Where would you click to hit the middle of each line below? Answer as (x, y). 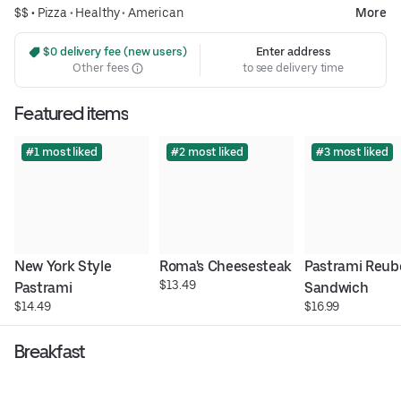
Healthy (98, 13)
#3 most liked (352, 152)
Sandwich (336, 288)
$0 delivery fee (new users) (114, 52)
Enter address (293, 52)
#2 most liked (207, 152)
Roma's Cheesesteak (226, 267)
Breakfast (50, 352)
